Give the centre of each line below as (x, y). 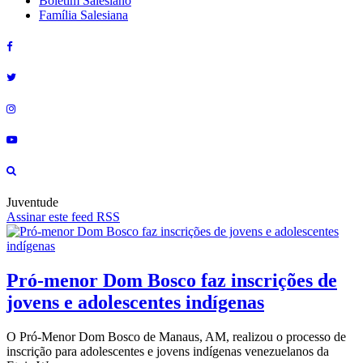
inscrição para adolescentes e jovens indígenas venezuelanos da (168, 351)
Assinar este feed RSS (63, 217)
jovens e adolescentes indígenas (135, 302)
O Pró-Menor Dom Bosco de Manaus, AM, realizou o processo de (176, 336)
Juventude (32, 203)
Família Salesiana (83, 15)
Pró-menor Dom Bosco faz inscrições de (172, 280)
